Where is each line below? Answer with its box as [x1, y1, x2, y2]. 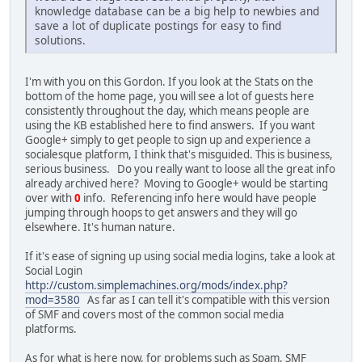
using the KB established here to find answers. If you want [25, 118, 315, 133]
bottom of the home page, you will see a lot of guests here [25, 89, 314, 104]
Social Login [25, 263, 82, 279]
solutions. [35, 32, 86, 48]
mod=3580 [25, 293, 80, 308]
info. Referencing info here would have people [81, 191, 317, 206]
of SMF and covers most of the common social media [25, 307, 284, 322]
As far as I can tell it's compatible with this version [80, 293, 330, 308]
